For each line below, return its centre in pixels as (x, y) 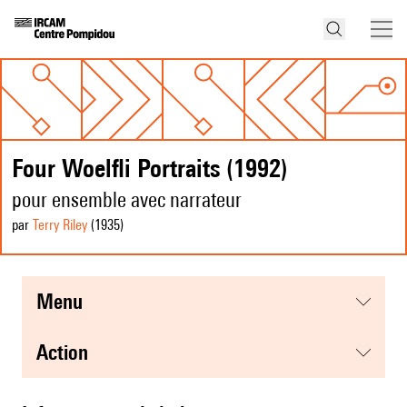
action (68, 352)
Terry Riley (60, 225)
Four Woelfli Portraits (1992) (150, 168)
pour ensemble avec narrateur (127, 200)
